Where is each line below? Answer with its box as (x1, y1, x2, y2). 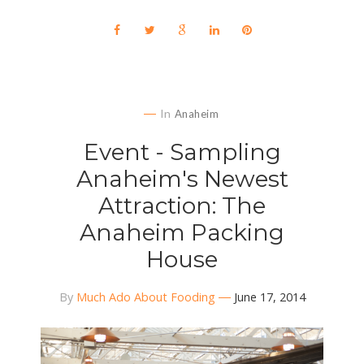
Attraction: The (98, 192, 266, 220)
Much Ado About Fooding (76, 289, 215, 305)
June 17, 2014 (233, 289, 305, 305)
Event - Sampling (83, 138, 281, 167)
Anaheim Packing (80, 219, 284, 247)
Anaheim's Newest (76, 165, 288, 193)
